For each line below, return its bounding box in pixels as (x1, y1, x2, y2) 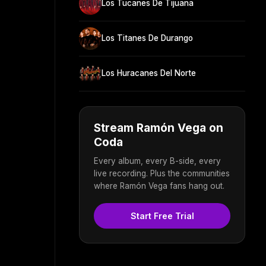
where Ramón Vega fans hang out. (94, 180, 224, 191)
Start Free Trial (130, 210, 194, 221)
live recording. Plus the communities (94, 168, 230, 178)
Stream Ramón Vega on (94, 121, 223, 135)
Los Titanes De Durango (102, 33, 193, 43)
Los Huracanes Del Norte (102, 68, 196, 78)
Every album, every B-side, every (94, 156, 221, 166)
